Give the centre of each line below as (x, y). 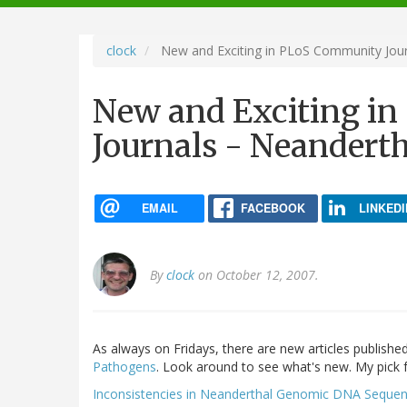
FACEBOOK (273, 208)
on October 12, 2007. (257, 275)
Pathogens (124, 367)
